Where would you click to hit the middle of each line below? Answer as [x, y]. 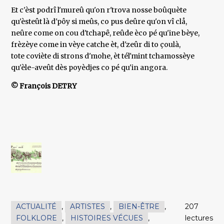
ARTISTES [88, 207]
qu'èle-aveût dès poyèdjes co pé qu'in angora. [89, 68]
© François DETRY [44, 86]
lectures [199, 218]
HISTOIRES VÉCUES [107, 218]
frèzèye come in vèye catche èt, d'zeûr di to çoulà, [96, 45]
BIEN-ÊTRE [139, 207]
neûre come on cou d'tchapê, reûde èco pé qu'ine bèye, [105, 33]
